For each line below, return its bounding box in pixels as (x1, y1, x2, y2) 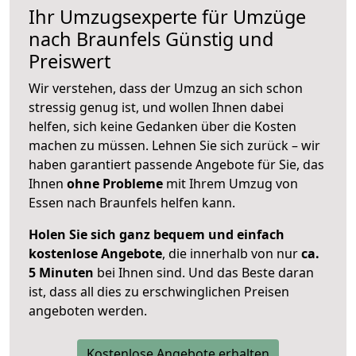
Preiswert (29, 48, 110, 75)
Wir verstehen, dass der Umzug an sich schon (29, 79, 303, 98)
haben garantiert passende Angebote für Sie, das (29, 156, 324, 174)
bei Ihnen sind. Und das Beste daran (94, 264, 314, 282)
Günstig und (161, 26, 273, 52)
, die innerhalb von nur (162, 245, 301, 263)
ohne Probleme (67, 175, 163, 193)
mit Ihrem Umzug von (163, 175, 298, 193)
